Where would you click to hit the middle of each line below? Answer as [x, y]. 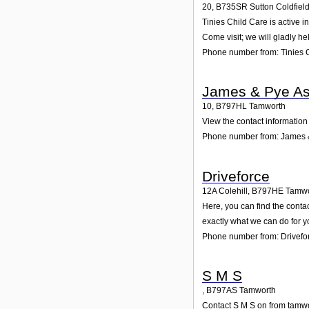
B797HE [268, 191]
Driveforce [236, 176]
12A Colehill [225, 191]
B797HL [231, 107]
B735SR [232, 7]
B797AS [222, 291]
